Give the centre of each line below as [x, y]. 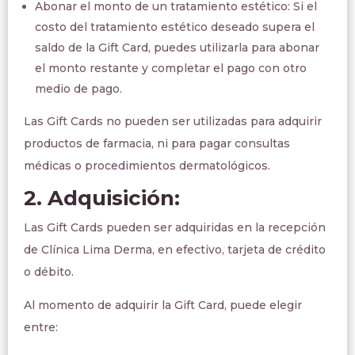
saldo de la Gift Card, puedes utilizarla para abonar [177, 48]
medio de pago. [78, 89]
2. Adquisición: [102, 198]
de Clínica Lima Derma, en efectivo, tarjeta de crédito [175, 250]
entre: [41, 327]
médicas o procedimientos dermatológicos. [147, 166]
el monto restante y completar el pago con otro [171, 68]
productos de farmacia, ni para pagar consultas [157, 143]
